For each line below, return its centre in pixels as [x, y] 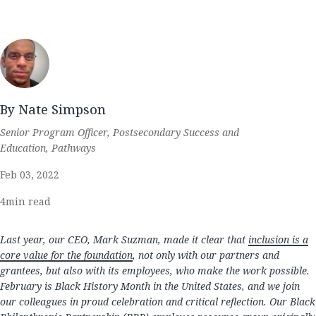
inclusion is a [278, 239]
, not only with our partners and [206, 255]
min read [28, 201]
